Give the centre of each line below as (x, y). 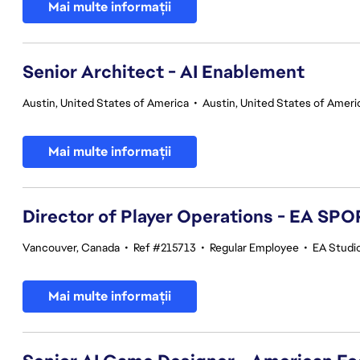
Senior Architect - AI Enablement (164, 72)
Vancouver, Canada (71, 247)
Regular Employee (254, 247)
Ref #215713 (165, 247)
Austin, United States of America (106, 103)
